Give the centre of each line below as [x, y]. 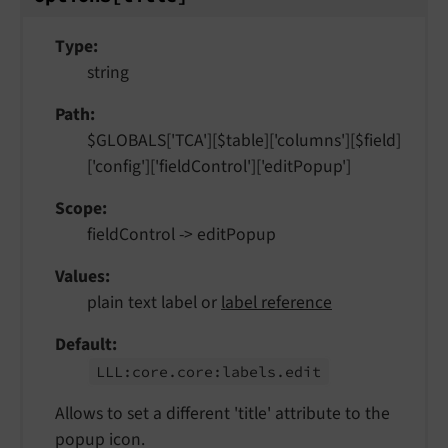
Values [80, 276]
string [108, 72]
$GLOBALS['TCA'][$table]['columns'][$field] [244, 140]
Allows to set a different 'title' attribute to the [222, 413]
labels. [254, 371]
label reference [276, 302]
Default [83, 344]
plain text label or [154, 302]
